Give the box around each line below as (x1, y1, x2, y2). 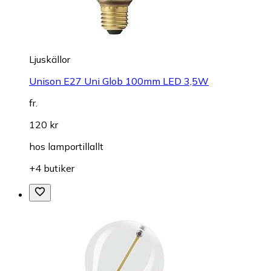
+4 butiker (29, 162, 74, 175)
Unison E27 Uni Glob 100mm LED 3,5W (29, 75, 209, 88)
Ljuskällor (29, 53, 70, 66)
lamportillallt (48, 140, 103, 153)
